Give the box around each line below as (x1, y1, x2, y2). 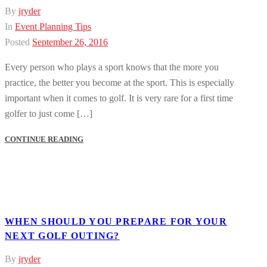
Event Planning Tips (15, 21, 91, 32)
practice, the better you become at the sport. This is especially (5, 77, 234, 88)
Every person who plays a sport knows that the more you (5, 62, 219, 73)
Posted (5, 37, 30, 48)
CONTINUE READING (5, 135, 83, 144)
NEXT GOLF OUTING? (5, 231, 120, 241)
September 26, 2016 (32, 37, 108, 48)
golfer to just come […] (5, 108, 92, 119)
